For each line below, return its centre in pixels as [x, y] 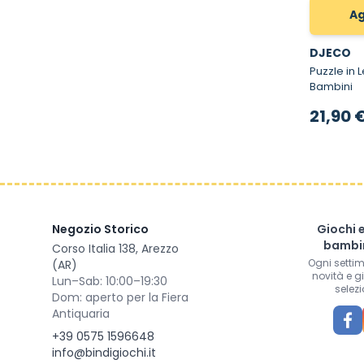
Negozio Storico [100, 229]
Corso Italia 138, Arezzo [115, 248]
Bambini [331, 86]
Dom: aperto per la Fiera [120, 297]
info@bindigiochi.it [104, 352]
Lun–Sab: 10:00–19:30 [110, 281]
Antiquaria [81, 313]
